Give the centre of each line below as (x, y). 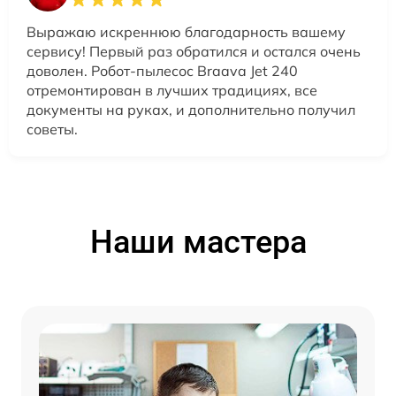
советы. (52, 129)
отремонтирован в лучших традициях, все (172, 91)
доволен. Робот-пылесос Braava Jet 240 (162, 71)
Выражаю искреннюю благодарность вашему (186, 32)
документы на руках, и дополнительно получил (191, 110)
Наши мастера (198, 243)
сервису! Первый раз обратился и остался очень (194, 52)
